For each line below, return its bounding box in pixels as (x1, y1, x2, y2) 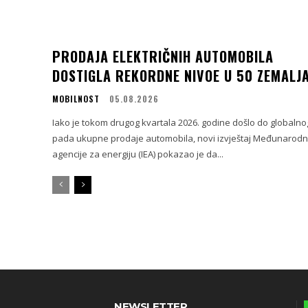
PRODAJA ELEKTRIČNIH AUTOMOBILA (52, 46, 274, 67)
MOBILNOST (52, 93, 100, 105)
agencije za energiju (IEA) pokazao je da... (52, 148, 223, 161)
